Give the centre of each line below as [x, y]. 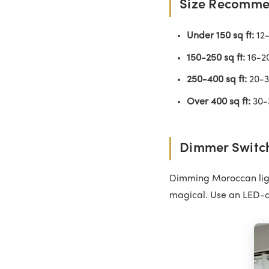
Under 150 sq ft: [220, 36]
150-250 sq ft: [216, 58]
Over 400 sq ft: [218, 102]
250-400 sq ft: [216, 80]
